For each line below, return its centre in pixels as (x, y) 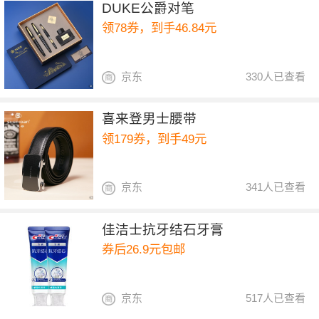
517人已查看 (276, 298)
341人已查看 (276, 187)
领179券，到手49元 (155, 138)
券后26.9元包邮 (144, 250)
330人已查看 (276, 76)
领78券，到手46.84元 (159, 28)
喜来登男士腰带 (150, 119)
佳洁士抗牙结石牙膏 (163, 229)
